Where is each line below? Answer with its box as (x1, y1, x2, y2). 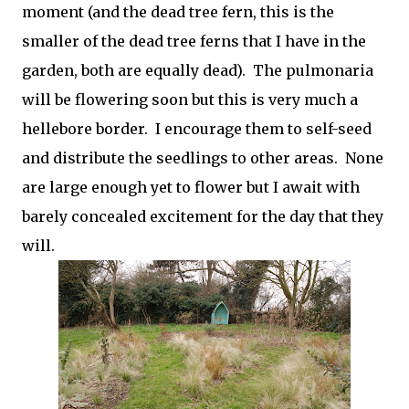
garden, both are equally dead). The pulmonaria (22, 61, 373, 79)
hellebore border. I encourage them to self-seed (22, 120, 372, 138)
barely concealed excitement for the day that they (22, 207, 383, 225)
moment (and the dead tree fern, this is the (22, 3, 334, 21)
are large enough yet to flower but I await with (22, 178, 360, 196)
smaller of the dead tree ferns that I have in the (22, 32, 366, 50)
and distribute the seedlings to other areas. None (22, 149, 383, 167)
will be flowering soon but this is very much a (22, 90, 358, 109)
